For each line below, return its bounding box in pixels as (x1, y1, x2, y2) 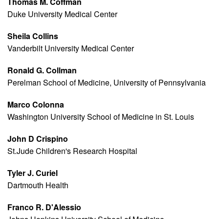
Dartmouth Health (7, 179, 68, 191)
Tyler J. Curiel (7, 167, 58, 179)
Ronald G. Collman (7, 65, 77, 76)
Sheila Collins (7, 30, 58, 42)
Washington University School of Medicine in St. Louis (7, 111, 194, 123)
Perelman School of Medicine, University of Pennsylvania (7, 77, 206, 88)
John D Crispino (7, 133, 68, 145)
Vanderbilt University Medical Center (7, 43, 134, 54)
